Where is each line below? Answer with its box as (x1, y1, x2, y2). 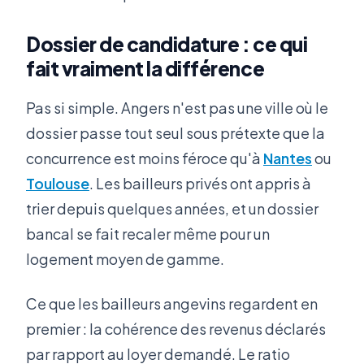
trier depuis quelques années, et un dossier (26, 198, 318, 218)
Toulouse (26, 173, 89, 193)
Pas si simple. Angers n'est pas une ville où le (26, 97, 328, 117)
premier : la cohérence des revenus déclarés (26, 318, 326, 338)
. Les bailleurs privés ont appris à (89, 173, 311, 193)
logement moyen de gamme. (26, 249, 224, 268)
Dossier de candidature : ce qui (26, 32, 308, 57)
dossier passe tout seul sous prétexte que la (26, 123, 325, 142)
